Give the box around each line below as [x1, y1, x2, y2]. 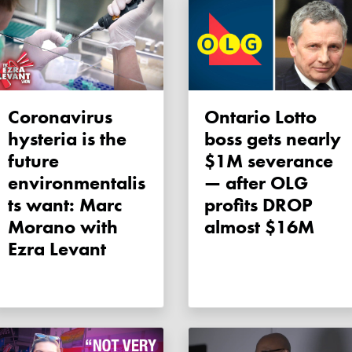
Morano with [8, 214, 118, 240]
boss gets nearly [204, 126, 341, 152]
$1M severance [204, 148, 333, 174]
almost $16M [204, 214, 314, 240]
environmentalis [8, 170, 145, 196]
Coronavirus [8, 104, 20, 130]
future [8, 148, 59, 174]
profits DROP [204, 192, 313, 218]
